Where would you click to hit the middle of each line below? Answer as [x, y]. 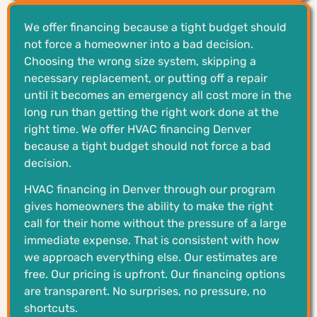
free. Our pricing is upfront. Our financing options [155, 274]
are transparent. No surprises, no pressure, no [145, 291]
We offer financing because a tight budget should [155, 27]
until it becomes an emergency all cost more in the [158, 95]
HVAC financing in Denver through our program [150, 189]
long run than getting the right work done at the [151, 112]
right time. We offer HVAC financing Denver [138, 129]
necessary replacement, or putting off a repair [146, 78]
